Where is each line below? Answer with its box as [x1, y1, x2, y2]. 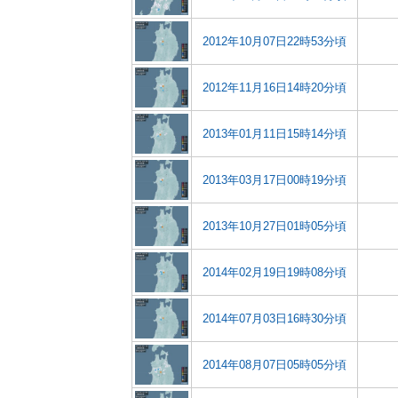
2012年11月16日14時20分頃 [203, 81, 346, 94]
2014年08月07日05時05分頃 [203, 358, 346, 371]
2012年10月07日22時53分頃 [203, 35, 346, 48]
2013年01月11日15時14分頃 [203, 127, 346, 140]
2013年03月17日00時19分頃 [203, 173, 346, 187]
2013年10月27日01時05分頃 [203, 219, 346, 233]
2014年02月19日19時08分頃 [203, 266, 346, 279]
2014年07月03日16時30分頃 [203, 312, 346, 325]
